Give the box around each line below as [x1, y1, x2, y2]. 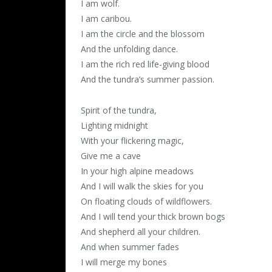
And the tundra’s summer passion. [81, 73, 214, 86]
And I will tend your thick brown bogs [81, 211, 225, 223]
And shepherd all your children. [81, 226, 200, 238]
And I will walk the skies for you [81, 180, 203, 192]
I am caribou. [81, 13, 132, 25]
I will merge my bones [81, 256, 167, 268]
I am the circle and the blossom [81, 28, 205, 40]
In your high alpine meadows [81, 165, 194, 177]
